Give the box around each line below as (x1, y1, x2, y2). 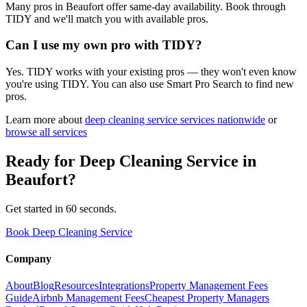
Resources (54, 280, 99, 292)
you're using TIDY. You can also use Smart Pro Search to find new (5, 78, 294, 90)
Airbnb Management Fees (32, 292, 145, 304)
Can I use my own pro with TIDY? (5, 38, 202, 53)
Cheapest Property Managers (145, 292, 269, 304)
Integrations (99, 280, 149, 292)
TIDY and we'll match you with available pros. (5, 12, 208, 25)
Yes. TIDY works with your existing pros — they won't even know (5, 66, 297, 78)
